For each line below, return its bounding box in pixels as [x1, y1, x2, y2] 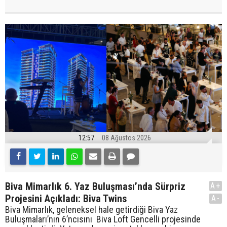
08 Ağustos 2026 [102, 133, 151, 142]
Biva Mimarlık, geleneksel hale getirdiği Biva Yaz [5, 204, 178, 215]
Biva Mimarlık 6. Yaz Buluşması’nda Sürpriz [5, 180, 185, 193]
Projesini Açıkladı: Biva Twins [5, 192, 127, 205]
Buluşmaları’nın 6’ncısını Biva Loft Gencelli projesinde [5, 213, 201, 224]
